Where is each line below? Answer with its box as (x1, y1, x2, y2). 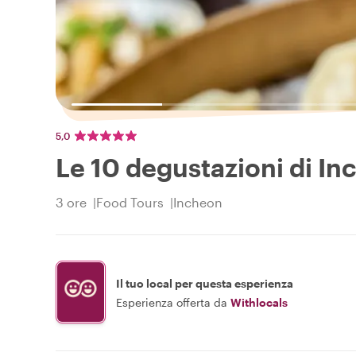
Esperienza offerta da (116, 295, 227, 309)
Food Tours (96, 195, 164, 211)
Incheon (173, 195, 222, 211)
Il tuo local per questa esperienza (116, 276, 293, 290)
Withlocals (230, 295, 288, 309)
